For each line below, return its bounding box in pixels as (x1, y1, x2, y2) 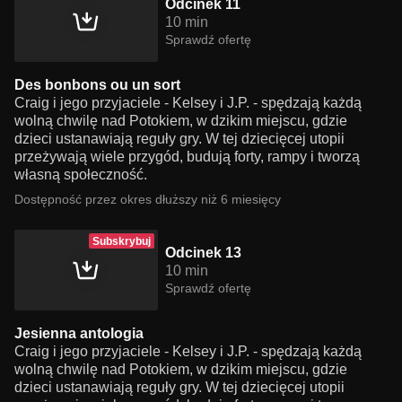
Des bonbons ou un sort (14, 77, 180, 92)
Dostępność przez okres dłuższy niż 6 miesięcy (14, 192, 281, 206)
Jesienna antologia (14, 326, 144, 341)
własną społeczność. (14, 167, 147, 182)
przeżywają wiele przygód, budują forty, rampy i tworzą (14, 149, 360, 164)
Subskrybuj (92, 235, 151, 248)
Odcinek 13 (165, 245, 241, 260)
